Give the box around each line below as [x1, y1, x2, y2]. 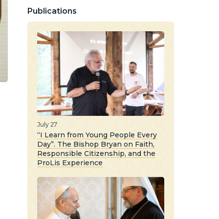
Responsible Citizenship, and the [37, 149, 155, 158]
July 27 [37, 120, 57, 128]
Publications [27, 6, 77, 16]
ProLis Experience [37, 158, 103, 167]
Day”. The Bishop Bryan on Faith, [37, 139, 154, 149]
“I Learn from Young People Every [37, 130, 157, 139]
